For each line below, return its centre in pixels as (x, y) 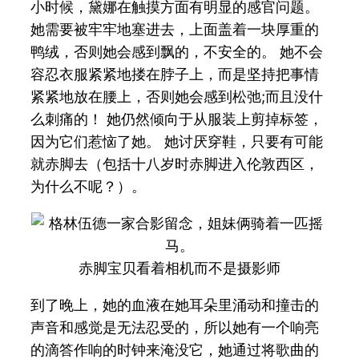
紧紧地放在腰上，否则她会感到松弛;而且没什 (177, 96)
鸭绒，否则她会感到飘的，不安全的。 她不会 (177, 51)
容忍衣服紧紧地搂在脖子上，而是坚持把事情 (175, 74)
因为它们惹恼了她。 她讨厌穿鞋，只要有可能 (177, 141)
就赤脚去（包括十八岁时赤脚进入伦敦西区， (175, 163)
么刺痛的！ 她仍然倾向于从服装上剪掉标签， (177, 119)
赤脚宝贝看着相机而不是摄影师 (179, 268)
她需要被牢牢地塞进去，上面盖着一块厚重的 (175, 29)
